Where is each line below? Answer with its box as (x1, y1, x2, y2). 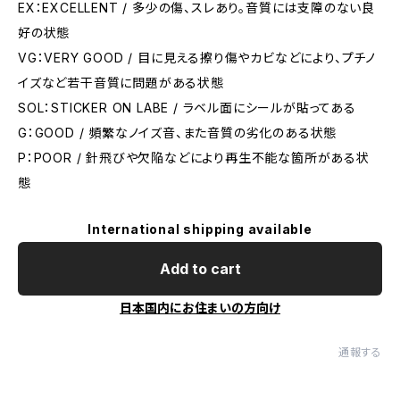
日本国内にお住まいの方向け (120, 300, 280, 315)
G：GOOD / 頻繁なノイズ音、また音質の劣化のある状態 (18, 125, 337, 140)
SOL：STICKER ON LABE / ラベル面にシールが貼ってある (18, 100, 356, 115)
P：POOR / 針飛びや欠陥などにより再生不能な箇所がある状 (18, 150, 370, 165)
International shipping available (87, 221, 312, 237)
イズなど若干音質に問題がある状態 (18, 75, 224, 90)
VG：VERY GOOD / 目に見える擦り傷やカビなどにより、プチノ (18, 50, 377, 65)
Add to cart (159, 260, 241, 278)
